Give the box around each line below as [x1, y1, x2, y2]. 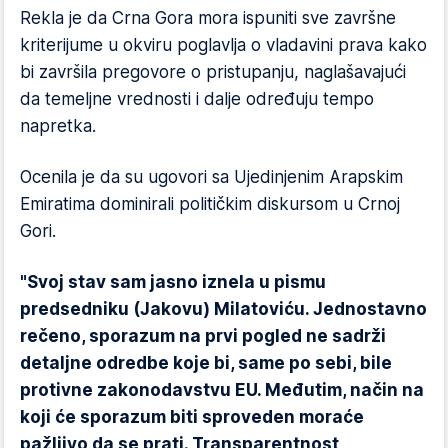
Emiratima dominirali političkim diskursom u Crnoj [20, 194, 400, 214]
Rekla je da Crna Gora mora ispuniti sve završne [20, 8, 396, 28]
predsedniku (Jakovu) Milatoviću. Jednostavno [20, 299, 427, 319]
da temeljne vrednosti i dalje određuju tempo [20, 89, 374, 109]
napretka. [20, 116, 96, 136]
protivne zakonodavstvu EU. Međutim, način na [20, 380, 424, 400]
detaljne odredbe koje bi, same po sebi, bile [20, 353, 392, 373]
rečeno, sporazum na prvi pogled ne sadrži [20, 326, 386, 346]
